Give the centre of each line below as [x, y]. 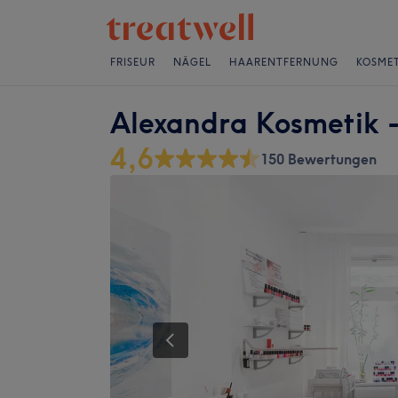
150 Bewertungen [318, 159]
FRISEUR [133, 62]
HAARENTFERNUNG [284, 62]
